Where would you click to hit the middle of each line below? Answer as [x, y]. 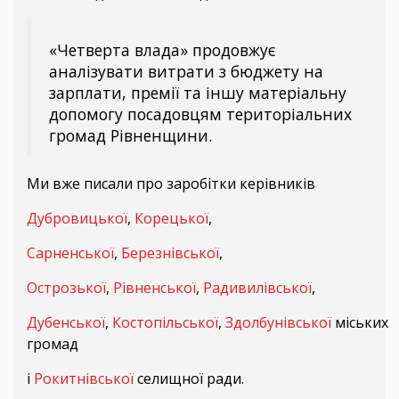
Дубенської [66, 323]
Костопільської [165, 323]
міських [360, 323]
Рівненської [155, 288]
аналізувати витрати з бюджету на [186, 72]
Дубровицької [77, 219]
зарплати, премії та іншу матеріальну [198, 93]
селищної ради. [189, 379]
